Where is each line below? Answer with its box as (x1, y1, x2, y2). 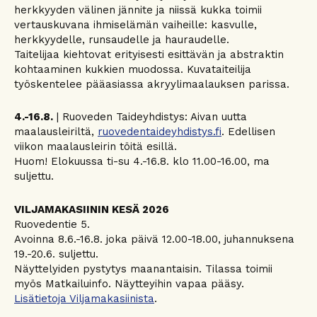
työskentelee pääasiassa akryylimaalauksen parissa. (14, 77, 293, 91)
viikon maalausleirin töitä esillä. (14, 140, 177, 153)
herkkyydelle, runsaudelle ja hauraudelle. (14, 33, 229, 46)
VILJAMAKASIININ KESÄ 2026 (14, 202, 169, 216)
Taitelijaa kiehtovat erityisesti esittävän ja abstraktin (14, 47, 284, 61)
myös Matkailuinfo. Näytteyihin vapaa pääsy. (14, 277, 244, 290)
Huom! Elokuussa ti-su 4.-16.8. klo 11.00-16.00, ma (14, 155, 270, 168)
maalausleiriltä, (14, 125, 98, 138)
